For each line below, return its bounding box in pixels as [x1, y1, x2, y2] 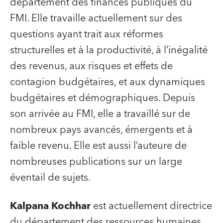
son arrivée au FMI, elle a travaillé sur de [10, 106, 190, 123]
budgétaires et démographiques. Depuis [10, 90, 195, 107]
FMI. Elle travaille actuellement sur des [10, 10, 182, 27]
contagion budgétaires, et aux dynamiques [10, 74, 205, 91]
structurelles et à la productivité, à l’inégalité [10, 42, 208, 59]
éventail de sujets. [10, 169, 91, 187]
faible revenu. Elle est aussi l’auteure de [10, 137, 187, 155]
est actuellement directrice [91, 198, 212, 215]
